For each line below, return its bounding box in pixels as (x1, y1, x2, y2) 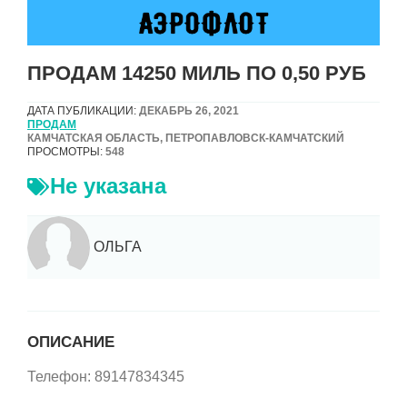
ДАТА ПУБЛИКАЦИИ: (27, 104, 136, 117)
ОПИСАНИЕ (27, 333, 114, 352)
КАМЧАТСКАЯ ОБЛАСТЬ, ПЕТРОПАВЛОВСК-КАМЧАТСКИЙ (27, 131, 344, 144)
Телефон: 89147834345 (27, 369, 184, 385)
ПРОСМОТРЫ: (27, 144, 103, 158)
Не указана (50, 173, 166, 198)
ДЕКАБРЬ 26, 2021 (136, 104, 239, 117)
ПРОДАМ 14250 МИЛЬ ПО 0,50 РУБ (27, 61, 366, 84)
